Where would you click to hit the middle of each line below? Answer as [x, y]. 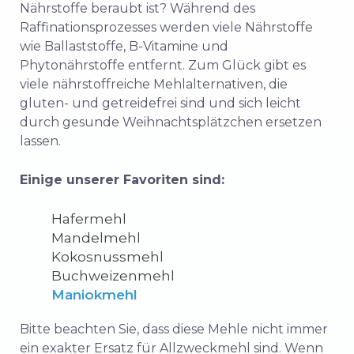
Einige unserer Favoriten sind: [122, 180]
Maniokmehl [94, 295]
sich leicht [270, 104]
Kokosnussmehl [107, 257]
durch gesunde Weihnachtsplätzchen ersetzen [171, 122]
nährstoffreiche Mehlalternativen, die [170, 85]
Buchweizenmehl [113, 276]
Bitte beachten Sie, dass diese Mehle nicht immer [174, 330]
